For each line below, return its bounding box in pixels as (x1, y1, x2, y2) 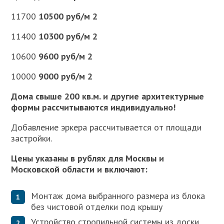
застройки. (11, 132, 52, 144)
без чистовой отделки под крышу (31, 200, 163, 212)
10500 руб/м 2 (38, 10, 98, 22)
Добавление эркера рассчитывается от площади (11, 121, 202, 133)
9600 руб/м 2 (38, 50, 93, 62)
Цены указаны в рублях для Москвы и (11, 152, 164, 164)
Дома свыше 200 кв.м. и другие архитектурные (11, 90, 204, 102)
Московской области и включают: (11, 163, 148, 175)
